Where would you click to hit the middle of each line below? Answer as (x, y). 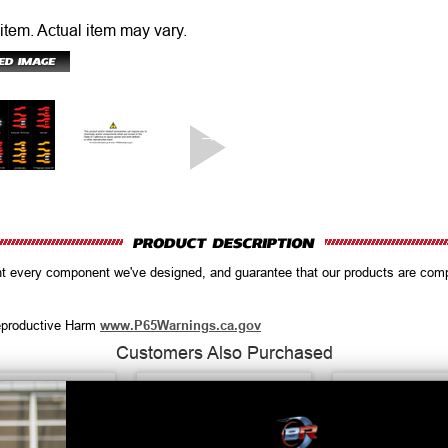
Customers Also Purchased (224, 353)
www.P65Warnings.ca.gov (180, 326)
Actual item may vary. (112, 30)
